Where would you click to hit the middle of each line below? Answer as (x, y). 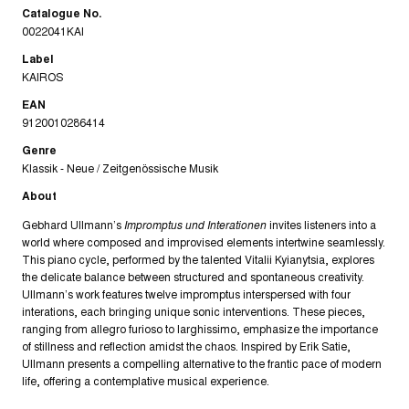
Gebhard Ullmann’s (72, 225)
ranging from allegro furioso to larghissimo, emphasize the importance (200, 329)
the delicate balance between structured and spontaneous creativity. (193, 277)
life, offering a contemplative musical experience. (146, 381)
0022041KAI (53, 31)
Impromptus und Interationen (194, 225)
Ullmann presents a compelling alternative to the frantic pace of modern (202, 363)
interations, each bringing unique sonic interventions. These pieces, (194, 311)
